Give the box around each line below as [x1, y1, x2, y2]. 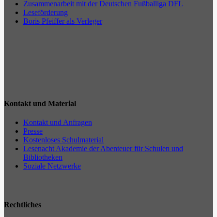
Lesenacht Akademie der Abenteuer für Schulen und [23, 144, 183, 153]
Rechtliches [4, 201, 41, 209]
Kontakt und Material [4, 99, 76, 108]
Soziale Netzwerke [23, 162, 81, 170]
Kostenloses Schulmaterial [23, 136, 104, 144]
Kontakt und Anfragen [23, 118, 92, 127]
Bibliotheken [23, 153, 62, 162]
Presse [23, 127, 43, 136]
